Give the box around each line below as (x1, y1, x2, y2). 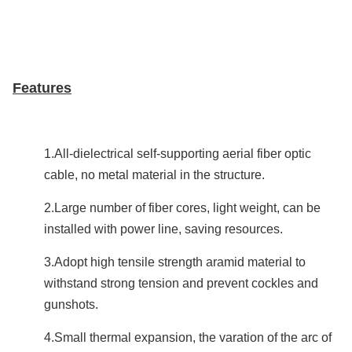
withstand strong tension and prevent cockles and (44, 277, 318, 290)
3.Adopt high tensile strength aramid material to (44, 255, 306, 269)
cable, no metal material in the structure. (44, 168, 265, 181)
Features (13, 80, 71, 96)
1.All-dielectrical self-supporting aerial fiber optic (44, 147, 311, 160)
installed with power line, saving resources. (44, 222, 283, 236)
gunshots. (44, 298, 98, 311)
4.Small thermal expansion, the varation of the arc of (44, 331, 332, 344)
